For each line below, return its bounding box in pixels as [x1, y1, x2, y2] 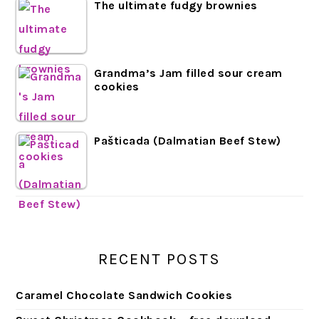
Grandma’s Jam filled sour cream [94, 66, 283, 80]
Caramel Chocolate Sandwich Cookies [16, 288, 233, 302]
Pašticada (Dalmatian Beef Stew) [94, 133, 281, 147]
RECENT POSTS [98, 249, 221, 268]
